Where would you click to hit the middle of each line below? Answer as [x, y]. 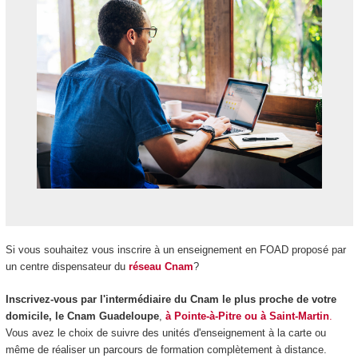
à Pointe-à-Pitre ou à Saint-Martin [247, 316]
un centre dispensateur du [67, 267]
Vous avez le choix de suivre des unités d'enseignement [135, 332]
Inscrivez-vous [41, 299]
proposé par [317, 250]
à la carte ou [295, 332]
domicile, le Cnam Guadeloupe [82, 316]
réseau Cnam [161, 267]
